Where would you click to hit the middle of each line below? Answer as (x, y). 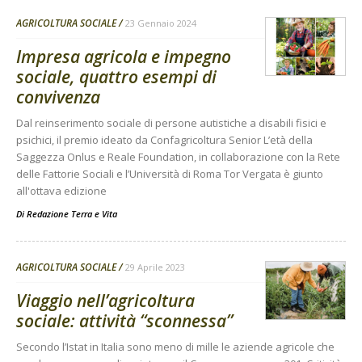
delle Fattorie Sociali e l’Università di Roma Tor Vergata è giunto (170, 174)
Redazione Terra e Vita (72, 214)
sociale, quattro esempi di (116, 77)
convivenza (58, 97)
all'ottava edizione (61, 191)
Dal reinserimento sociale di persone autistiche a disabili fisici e (171, 123)
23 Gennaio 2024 (161, 23)
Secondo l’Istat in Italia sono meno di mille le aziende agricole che (175, 347)
